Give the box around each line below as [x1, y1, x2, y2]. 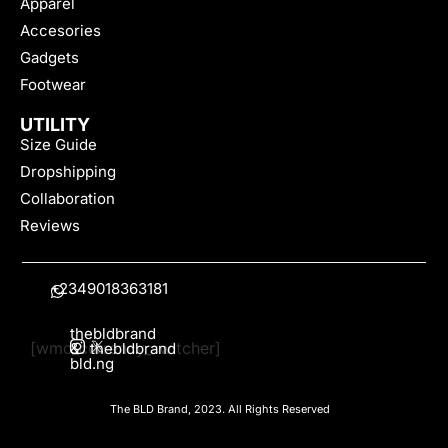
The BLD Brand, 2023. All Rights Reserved [110, 401, 330, 416]
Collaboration [20, 189, 115, 209]
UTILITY [20, 114, 90, 136]
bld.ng [70, 353, 114, 373]
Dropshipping [20, 162, 116, 182]
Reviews [20, 216, 80, 236]
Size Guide [20, 135, 97, 155]
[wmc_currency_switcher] [30, 338, 221, 359]
